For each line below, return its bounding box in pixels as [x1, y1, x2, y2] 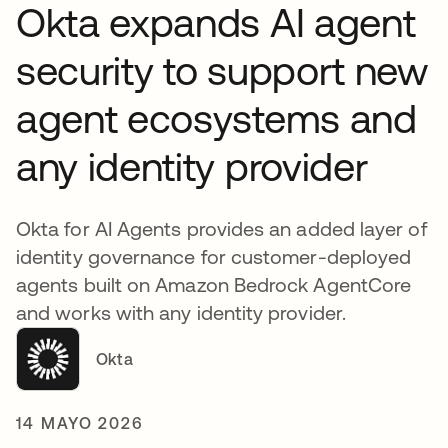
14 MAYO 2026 [16, 414, 145, 433]
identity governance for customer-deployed [16, 245, 412, 269]
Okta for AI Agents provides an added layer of [16, 217, 427, 241]
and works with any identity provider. [16, 301, 346, 325]
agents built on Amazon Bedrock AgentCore [16, 273, 412, 297]
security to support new [16, 48, 428, 94]
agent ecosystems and [16, 96, 417, 142]
